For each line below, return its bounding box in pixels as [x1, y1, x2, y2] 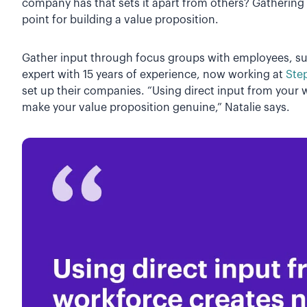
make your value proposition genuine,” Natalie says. [22, 101, 290, 113]
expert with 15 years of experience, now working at [22, 69, 286, 80]
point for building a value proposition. [22, 14, 221, 25]
